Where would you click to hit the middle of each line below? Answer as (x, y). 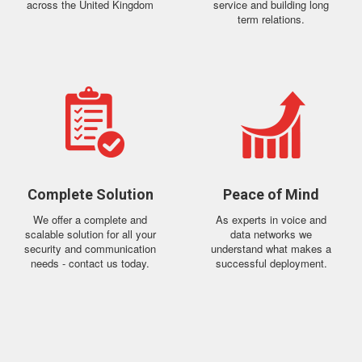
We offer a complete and (90, 219)
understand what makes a (271, 248)
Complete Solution (90, 194)
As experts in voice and (271, 219)
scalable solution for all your (90, 234)
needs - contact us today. (90, 263)
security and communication (90, 248)
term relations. (271, 19)
